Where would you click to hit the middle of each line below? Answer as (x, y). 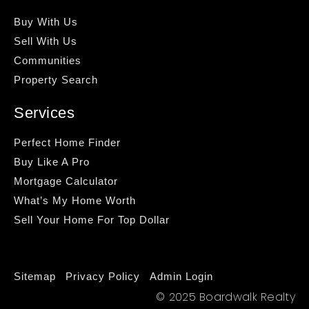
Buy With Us (46, 22)
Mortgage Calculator (66, 181)
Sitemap (35, 277)
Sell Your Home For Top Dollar (92, 220)
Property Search (56, 80)
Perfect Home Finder (67, 143)
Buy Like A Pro (52, 162)
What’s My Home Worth (75, 201)
